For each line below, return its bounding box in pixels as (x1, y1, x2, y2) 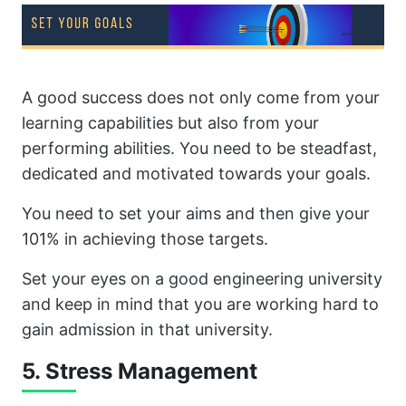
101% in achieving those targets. (22, 229, 268, 249)
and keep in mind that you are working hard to (22, 295, 379, 314)
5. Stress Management (22, 358, 257, 385)
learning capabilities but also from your (22, 113, 319, 133)
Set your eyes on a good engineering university (22, 269, 382, 289)
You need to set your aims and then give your (22, 204, 370, 224)
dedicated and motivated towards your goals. (22, 164, 371, 184)
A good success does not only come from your (22, 88, 380, 108)
